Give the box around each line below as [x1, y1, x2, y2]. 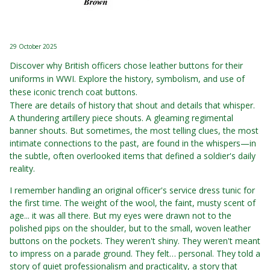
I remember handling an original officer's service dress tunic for [10, 184, 255, 196]
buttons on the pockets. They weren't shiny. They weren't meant [10, 235, 260, 246]
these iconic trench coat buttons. [10, 86, 137, 98]
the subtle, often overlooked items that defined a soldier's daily [10, 150, 256, 162]
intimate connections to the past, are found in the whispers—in [10, 137, 256, 149]
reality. [10, 163, 35, 174]
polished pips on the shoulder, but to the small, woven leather [10, 222, 251, 234]
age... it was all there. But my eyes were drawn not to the [10, 210, 231, 221]
